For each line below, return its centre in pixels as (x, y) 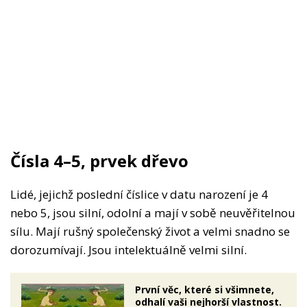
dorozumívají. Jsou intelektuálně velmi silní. (128, 250)
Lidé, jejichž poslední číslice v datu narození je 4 (139, 195)
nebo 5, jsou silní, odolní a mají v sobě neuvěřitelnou (153, 213)
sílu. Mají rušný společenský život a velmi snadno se (150, 232)
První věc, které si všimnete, (205, 290)
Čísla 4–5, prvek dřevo (99, 161)
